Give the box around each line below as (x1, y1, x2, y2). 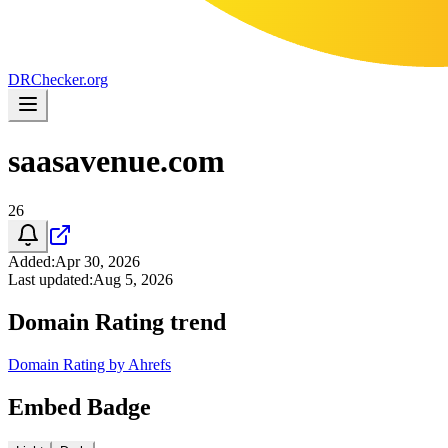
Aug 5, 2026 (93, 270, 173, 288)
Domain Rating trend (8, 308, 226, 335)
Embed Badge (8, 393, 151, 420)
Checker (31, 71, 83, 88)
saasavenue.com (8, 143, 225, 180)
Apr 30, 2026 (55, 252, 140, 270)
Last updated (8, 270, 89, 288)
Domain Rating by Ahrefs (8, 355, 171, 373)
